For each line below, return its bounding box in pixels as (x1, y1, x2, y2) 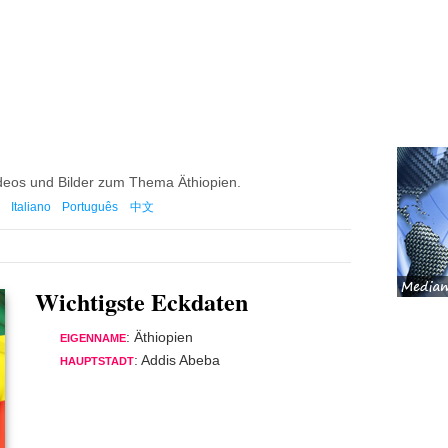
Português (62, 200, 119, 214)
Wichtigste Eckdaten (35, 284, 248, 319)
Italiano (10, 200, 51, 214)
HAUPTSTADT (60, 355, 134, 367)
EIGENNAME (60, 332, 126, 344)
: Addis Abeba (134, 352, 220, 368)
